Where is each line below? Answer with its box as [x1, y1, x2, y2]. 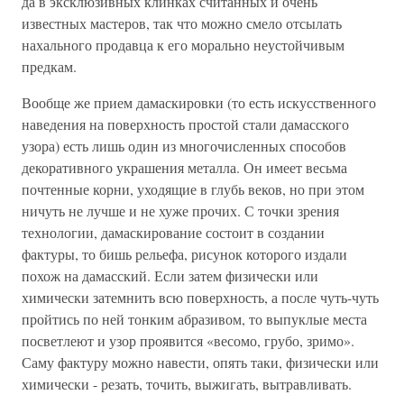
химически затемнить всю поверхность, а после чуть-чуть [22, 287, 379, 307]
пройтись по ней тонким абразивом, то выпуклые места [22, 308, 367, 328]
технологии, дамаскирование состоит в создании [22, 222, 325, 242]
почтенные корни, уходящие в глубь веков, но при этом [22, 179, 364, 198]
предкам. [22, 56, 77, 76]
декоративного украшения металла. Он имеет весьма [22, 157, 347, 177]
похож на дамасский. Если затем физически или [22, 265, 318, 285]
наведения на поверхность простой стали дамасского [22, 114, 349, 133]
